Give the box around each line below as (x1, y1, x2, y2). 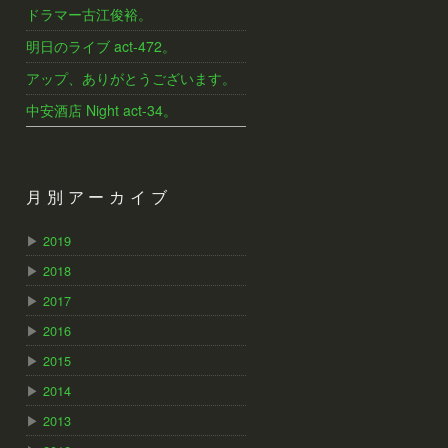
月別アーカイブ (26, 190, 172, 208)
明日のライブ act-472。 (26, 36, 176, 56)
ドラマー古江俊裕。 (26, 4, 152, 24)
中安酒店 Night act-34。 (26, 100, 177, 120)
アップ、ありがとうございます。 (26, 68, 236, 88)
